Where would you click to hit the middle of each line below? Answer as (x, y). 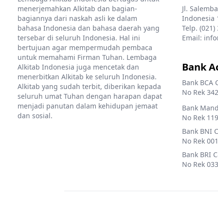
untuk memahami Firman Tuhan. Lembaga (87, 57)
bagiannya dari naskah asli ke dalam (77, 18)
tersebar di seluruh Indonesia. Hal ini (79, 37)
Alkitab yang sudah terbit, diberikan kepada (89, 86)
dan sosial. (35, 115)
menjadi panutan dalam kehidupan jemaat (88, 106)
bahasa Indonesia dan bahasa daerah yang (89, 28)
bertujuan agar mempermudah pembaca (85, 47)
